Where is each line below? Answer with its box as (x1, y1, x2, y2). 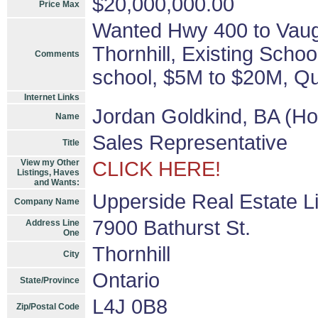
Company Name (14, 197, 79, 207)
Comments (35, 49, 79, 59)
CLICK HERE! (92, 158, 221, 180)
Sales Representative (92, 131, 287, 154)
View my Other (21, 158, 79, 168)
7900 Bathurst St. (92, 216, 251, 239)
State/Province (20, 275, 79, 285)
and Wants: (34, 177, 79, 187)
